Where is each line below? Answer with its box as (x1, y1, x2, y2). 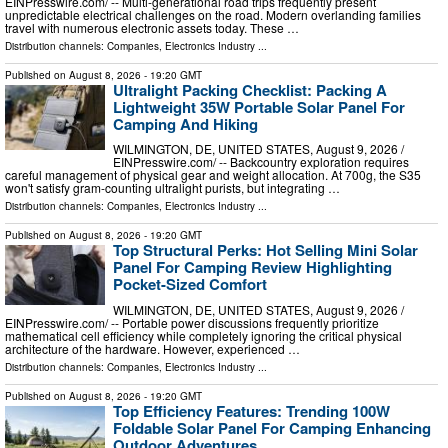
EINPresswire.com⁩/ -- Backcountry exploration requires (113, 153, 409, 171)
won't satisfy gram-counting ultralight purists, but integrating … (5, 179, 340, 197)
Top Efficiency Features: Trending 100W (113, 399, 390, 422)
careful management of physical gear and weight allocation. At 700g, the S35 (5, 166, 421, 184)
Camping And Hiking (113, 112, 258, 135)
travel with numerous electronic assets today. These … (5, 18, 299, 36)
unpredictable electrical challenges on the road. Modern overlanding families (5, 5, 421, 23)
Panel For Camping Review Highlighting (113, 256, 392, 279)
